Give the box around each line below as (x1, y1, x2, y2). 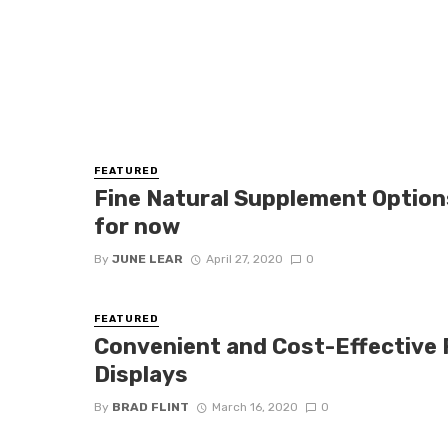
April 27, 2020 (205, 251, 283, 266)
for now (94, 214, 181, 240)
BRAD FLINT (112, 400, 190, 415)
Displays (94, 362, 194, 388)
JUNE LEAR (112, 251, 184, 266)
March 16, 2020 (211, 400, 298, 415)
